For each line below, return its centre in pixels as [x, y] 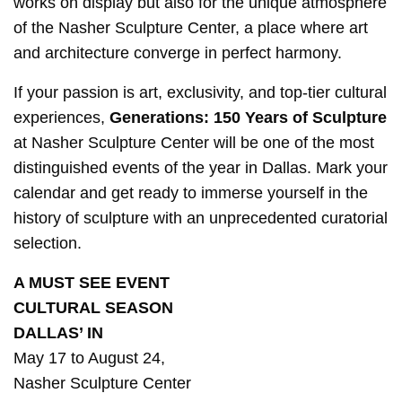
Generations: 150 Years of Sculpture [249, 117]
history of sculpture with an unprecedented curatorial [201, 218]
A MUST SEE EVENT [92, 282]
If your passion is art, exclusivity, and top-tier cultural [201, 92]
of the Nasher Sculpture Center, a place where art [191, 27]
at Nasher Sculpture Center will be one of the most [194, 142]
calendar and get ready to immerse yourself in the [191, 192]
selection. [48, 243]
